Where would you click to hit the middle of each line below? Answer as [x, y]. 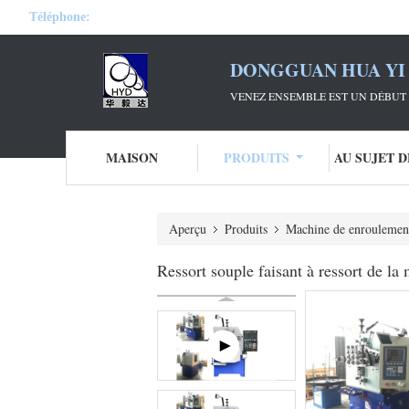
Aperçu [188, 229]
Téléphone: [60, 17]
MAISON [131, 157]
